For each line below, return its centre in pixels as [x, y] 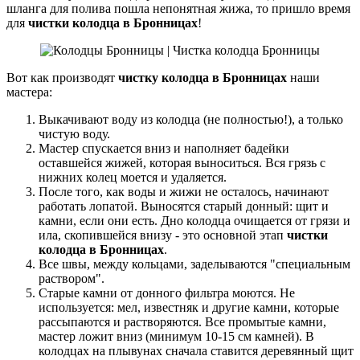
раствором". [72, 278]
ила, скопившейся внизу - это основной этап [163, 235]
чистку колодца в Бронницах [202, 77]
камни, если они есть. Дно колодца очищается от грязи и [194, 220]
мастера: [29, 92]
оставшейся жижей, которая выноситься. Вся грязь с [182, 162]
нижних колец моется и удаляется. [133, 177]
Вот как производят [62, 77]
